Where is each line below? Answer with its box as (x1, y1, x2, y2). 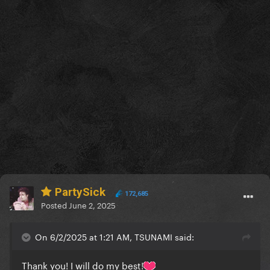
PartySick (52, 185, 105, 199)
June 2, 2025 (69, 198, 116, 211)
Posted (41, 198, 69, 211)
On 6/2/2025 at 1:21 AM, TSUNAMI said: (35, 230, 194, 243)
